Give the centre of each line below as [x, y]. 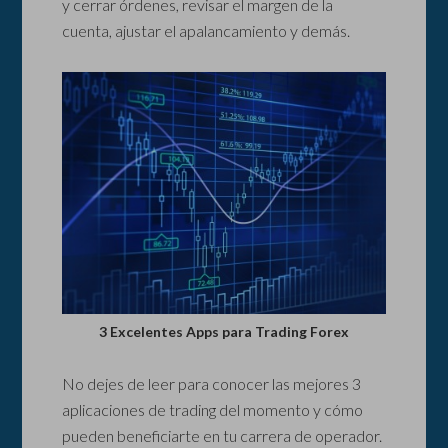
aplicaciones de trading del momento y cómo [213, 410]
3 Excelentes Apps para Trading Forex [224, 332]
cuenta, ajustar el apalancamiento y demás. [206, 30]
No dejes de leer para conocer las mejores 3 [212, 384]
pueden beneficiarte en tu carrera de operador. [222, 436]
